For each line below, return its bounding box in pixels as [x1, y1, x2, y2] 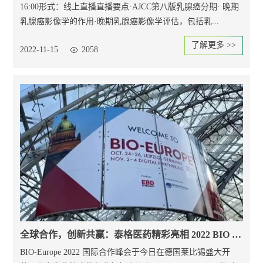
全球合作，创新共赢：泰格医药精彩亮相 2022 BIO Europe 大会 [232, 230, 242, 240]
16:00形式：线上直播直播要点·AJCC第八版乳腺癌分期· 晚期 [20, 2, 240, 11]
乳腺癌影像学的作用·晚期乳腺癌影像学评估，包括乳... [20, 17, 220, 26]
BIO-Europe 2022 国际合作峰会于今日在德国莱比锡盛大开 [20, 248, 231, 257]
